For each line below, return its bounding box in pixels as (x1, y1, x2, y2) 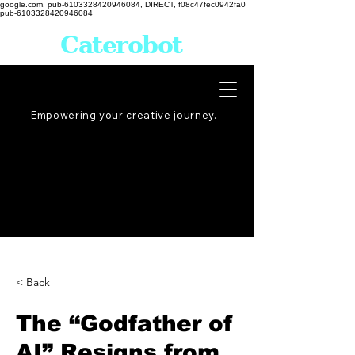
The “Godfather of (16, 311, 233, 336)
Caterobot (60, 31, 182, 59)
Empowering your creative (31, 109, 171, 121)
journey (174, 109, 214, 121)
